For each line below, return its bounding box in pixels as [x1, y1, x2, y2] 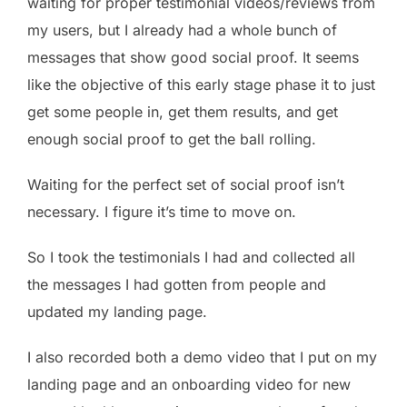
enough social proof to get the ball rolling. [27, 129, 316, 148]
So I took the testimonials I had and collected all [27, 247, 355, 266]
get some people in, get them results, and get [27, 102, 338, 121]
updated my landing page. [27, 302, 207, 321]
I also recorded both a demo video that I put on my [27, 347, 377, 366]
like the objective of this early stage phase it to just [27, 74, 375, 94]
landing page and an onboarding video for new [27, 374, 351, 393]
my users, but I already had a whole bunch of [27, 20, 337, 39]
